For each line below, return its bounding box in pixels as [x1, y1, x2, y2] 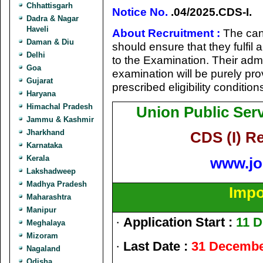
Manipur [26, 205, 56, 214]
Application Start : [123, 215, 236, 230]
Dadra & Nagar [26, 14, 79, 23]
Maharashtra [26, 193, 71, 201]
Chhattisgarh [26, 1, 73, 10]
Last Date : [123, 239, 191, 254]
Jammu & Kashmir [26, 115, 94, 124]
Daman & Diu [26, 38, 74, 46]
